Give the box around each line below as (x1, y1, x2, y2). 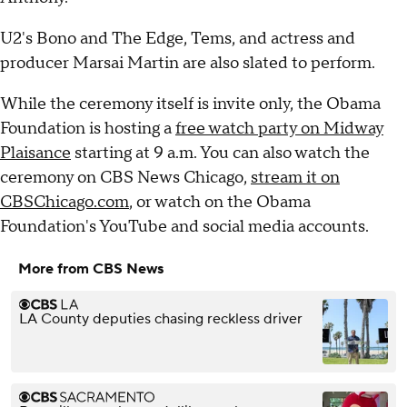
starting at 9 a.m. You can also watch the (71, 143, 370, 164)
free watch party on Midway (175, 118, 383, 140)
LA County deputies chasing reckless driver (19, 310, 303, 329)
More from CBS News (18, 260, 164, 279)
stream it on (251, 167, 340, 189)
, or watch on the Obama (129, 192, 311, 213)
